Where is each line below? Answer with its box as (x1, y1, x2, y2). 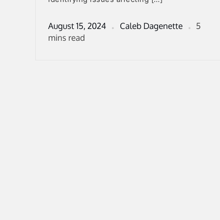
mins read (48, 32, 85, 43)
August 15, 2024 (48, 21, 106, 31)
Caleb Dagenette (120, 21, 183, 31)
